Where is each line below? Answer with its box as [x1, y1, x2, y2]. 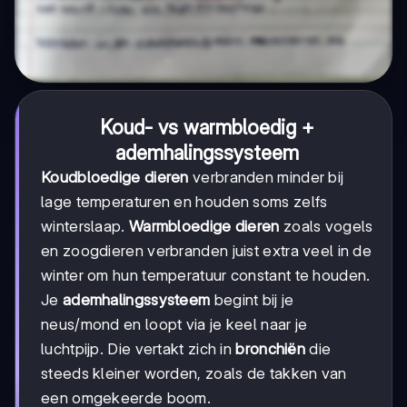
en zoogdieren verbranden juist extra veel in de [41, 242, 372, 261]
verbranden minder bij [188, 168, 344, 187]
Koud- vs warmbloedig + [100, 115, 314, 140]
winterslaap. [41, 217, 129, 236]
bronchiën [235, 340, 306, 359]
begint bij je [210, 291, 294, 310]
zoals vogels [279, 217, 373, 236]
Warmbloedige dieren [128, 217, 280, 236]
